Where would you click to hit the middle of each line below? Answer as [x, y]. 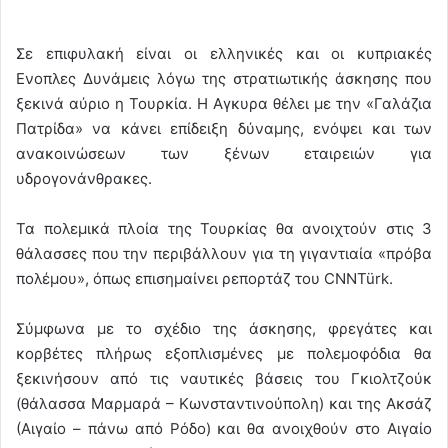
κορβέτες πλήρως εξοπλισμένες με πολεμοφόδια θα [224, 353]
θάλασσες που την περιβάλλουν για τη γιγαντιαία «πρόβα [224, 253]
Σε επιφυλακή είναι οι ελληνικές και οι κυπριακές [224, 53]
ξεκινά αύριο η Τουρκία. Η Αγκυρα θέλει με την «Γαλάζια [224, 103]
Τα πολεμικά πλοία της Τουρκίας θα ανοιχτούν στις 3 [224, 228]
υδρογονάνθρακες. [84, 178]
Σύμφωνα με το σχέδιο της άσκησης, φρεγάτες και [224, 328]
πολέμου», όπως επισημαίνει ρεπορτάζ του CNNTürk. [204, 278]
